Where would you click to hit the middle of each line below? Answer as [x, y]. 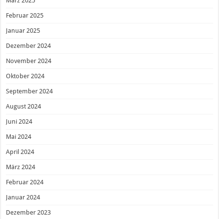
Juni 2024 [19, 122]
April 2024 [20, 152]
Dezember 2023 [29, 213]
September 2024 [30, 91]
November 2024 [29, 61]
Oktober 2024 [25, 76]
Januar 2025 [23, 31]
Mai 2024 [19, 137]
